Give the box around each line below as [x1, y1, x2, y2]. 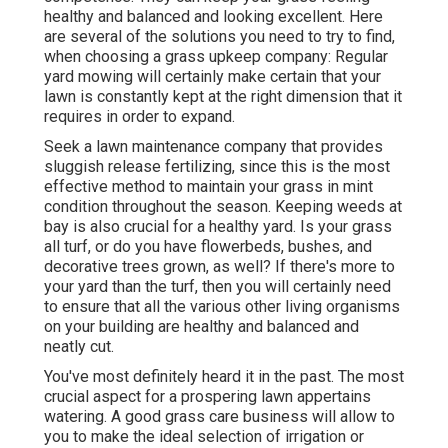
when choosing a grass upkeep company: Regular [44, 47, 388, 67]
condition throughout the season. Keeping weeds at [44, 197, 402, 217]
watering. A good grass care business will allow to [44, 407, 395, 427]
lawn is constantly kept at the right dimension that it [44, 87, 402, 107]
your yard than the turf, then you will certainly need [44, 277, 391, 297]
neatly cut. [44, 337, 114, 357]
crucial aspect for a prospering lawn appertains [44, 387, 371, 407]
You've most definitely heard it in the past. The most [44, 367, 404, 387]
